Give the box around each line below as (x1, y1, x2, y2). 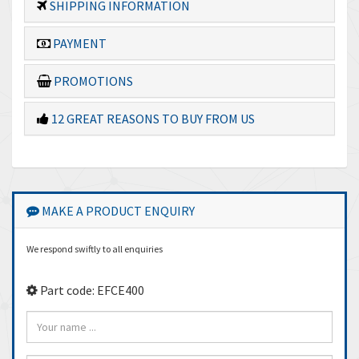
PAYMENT (50, 34, 107, 51)
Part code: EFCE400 (38, 281, 144, 298)
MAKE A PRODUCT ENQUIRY (39, 202, 195, 219)
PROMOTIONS (51, 72, 133, 89)
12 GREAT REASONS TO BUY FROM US (49, 110, 255, 127)
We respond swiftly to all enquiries (26, 242, 163, 255)
